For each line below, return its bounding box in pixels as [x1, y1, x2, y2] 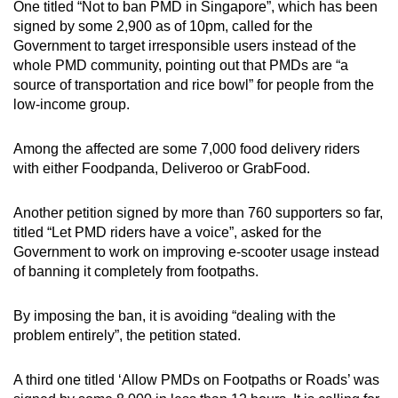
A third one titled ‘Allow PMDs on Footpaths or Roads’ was [13, 372, 379, 388]
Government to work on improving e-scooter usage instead [13, 244, 379, 260]
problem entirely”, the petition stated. [13, 328, 241, 344]
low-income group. [13, 97, 130, 113]
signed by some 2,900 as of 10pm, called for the [13, 19, 313, 35]
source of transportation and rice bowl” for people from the [13, 77, 374, 93]
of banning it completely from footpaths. [13, 264, 259, 280]
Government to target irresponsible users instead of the [13, 38, 356, 54]
